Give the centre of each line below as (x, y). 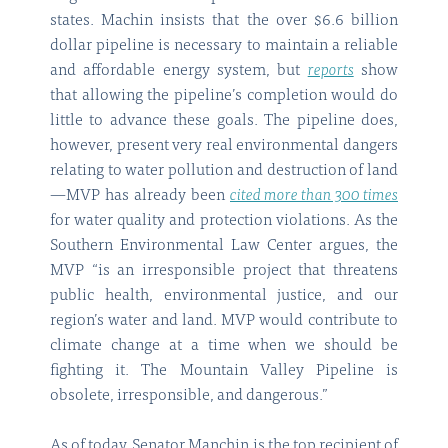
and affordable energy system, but (179, 71)
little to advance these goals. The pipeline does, (224, 121)
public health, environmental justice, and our (224, 296)
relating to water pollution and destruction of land (224, 171)
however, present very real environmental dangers (224, 146)
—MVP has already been (140, 196)
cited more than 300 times (314, 196)
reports (330, 71)
